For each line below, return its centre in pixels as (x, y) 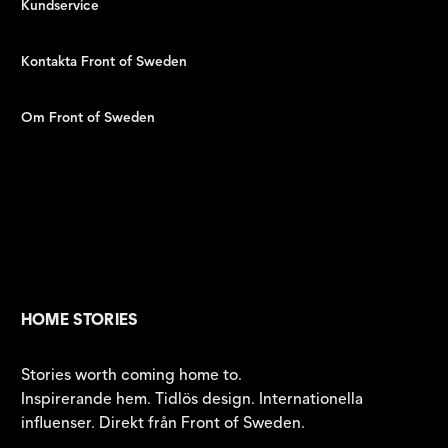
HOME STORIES (79, 319)
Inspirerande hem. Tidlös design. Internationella (191, 398)
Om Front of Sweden (87, 117)
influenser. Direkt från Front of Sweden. (162, 422)
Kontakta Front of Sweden (103, 61)
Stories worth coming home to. (131, 374)
